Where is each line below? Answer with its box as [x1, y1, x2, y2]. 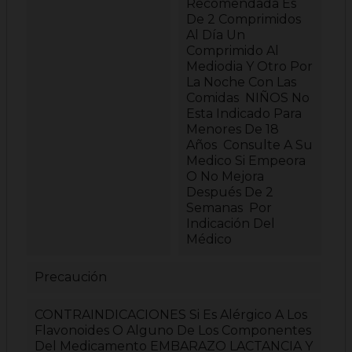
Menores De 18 [185, 122, 279, 137]
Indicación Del [185, 216, 275, 232]
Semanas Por [185, 200, 272, 216]
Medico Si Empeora [185, 153, 306, 169]
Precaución [35, 269, 107, 285]
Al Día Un [185, 27, 245, 43]
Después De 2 [185, 185, 273, 200]
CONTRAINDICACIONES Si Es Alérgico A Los [35, 307, 307, 323]
